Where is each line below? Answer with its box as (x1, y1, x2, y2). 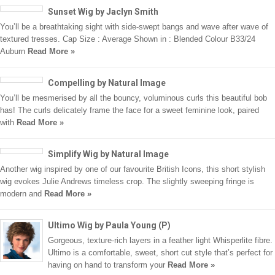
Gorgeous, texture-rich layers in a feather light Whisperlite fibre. (48, 236, 273, 246)
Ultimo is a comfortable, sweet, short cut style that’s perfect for (48, 248, 273, 258)
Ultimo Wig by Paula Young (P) (48, 220, 171, 231)
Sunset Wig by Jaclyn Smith (48, 7, 158, 17)
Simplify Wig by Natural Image (48, 149, 169, 160)
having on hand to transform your (48, 260, 168, 270)
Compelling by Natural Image (48, 78, 166, 88)
